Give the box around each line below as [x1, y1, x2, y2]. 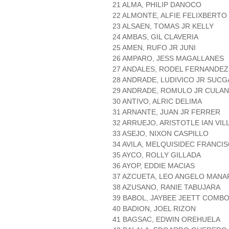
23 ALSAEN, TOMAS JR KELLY [112, 22, 214, 31]
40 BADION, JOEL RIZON [112, 204, 196, 213]
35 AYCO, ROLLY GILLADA [112, 151, 201, 159]
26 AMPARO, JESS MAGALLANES [112, 54, 224, 63]
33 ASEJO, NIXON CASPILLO [112, 129, 209, 138]
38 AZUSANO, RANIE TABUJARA [112, 183, 220, 192]
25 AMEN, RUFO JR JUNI [112, 43, 196, 52]
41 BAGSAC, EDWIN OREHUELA [112, 215, 220, 224]
